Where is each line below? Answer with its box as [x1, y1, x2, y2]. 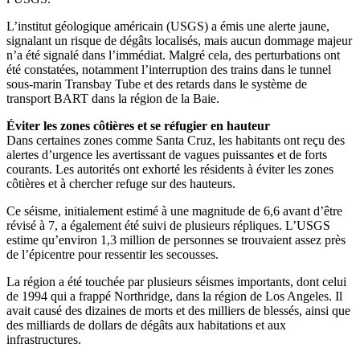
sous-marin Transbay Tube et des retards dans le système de [6, 76, 307, 91]
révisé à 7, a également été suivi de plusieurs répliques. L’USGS [6, 218, 330, 232]
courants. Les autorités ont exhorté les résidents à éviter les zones [6, 162, 333, 176]
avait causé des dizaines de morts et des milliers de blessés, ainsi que [6, 303, 350, 317]
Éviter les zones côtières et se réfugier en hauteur [6, 118, 270, 133]
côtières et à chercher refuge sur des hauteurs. [6, 176, 235, 190]
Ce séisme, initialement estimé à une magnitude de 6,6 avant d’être [6, 203, 342, 218]
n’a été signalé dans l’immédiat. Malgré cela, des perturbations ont [6, 47, 340, 62]
